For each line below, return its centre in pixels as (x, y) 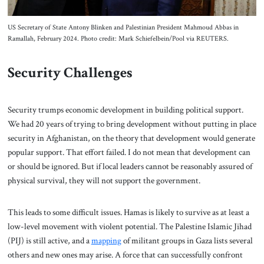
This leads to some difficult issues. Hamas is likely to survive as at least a (128, 212)
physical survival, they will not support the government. (104, 181)
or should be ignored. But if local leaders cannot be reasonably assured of (130, 166)
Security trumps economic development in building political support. (125, 110)
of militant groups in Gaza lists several (187, 240)
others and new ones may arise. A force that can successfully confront (125, 254)
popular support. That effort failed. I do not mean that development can (129, 152)
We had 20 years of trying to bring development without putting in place (132, 124)
